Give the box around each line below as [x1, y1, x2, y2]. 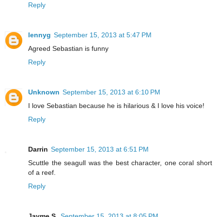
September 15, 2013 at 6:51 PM [51, 145, 149, 153]
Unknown [28, 88, 60, 96]
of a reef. [28, 168, 56, 176]
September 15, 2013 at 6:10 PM [62, 88, 160, 96]
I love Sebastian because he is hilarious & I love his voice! [28, 101, 204, 109]
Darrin [28, 145, 48, 153]
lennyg [28, 31, 51, 39]
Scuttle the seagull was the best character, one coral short [28, 158, 212, 167]
